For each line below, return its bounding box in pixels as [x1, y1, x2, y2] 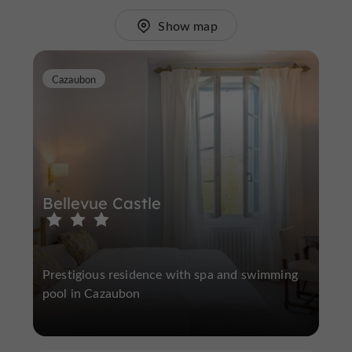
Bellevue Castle [42, 193, 161, 213]
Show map [158, 17, 218, 34]
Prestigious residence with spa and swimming [42, 266, 298, 282]
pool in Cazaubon [42, 284, 141, 301]
